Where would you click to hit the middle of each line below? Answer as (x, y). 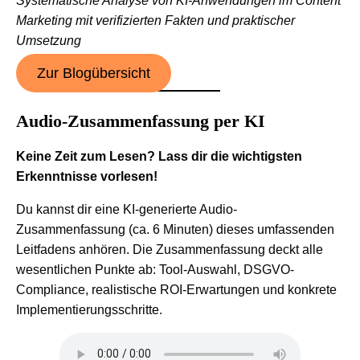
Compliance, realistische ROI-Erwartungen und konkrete (176, 289)
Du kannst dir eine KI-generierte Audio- (127, 209)
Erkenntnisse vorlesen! (87, 176)
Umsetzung (49, 40)
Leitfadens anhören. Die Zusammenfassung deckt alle (170, 249)
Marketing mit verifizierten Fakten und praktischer (155, 20)
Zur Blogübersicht (93, 73)
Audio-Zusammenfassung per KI (141, 121)
